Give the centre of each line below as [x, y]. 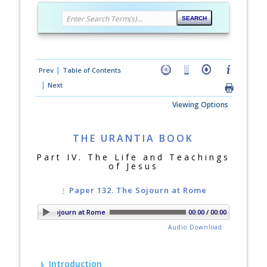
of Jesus [133, 166]
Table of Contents [91, 70]
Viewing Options [200, 105]
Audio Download [195, 227]
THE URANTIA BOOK [133, 138]
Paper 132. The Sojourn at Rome [138, 190]
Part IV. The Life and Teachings [133, 157]
